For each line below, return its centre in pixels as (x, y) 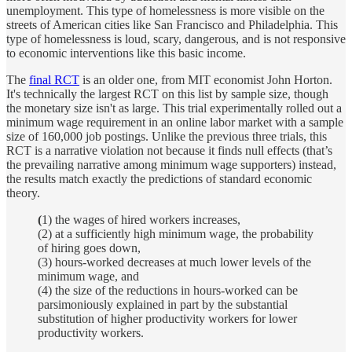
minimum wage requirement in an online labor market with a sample (175, 122)
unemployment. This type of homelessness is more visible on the (165, 10)
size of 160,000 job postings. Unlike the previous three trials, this (167, 136)
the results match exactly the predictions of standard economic (159, 178)
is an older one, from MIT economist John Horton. (206, 79)
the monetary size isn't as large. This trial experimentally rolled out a (174, 108)
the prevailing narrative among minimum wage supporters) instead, (171, 164)
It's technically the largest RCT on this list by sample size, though (167, 93)
